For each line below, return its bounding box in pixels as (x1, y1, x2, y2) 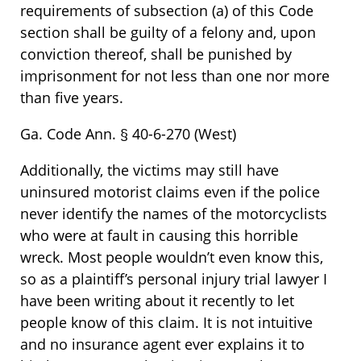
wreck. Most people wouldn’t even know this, (20, 247, 323, 267)
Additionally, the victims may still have (20, 160, 279, 180)
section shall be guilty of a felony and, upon (20, 22, 316, 42)
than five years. (20, 87, 123, 107)
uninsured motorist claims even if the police (20, 181, 320, 201)
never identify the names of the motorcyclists (20, 203, 327, 223)
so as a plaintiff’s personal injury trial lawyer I (20, 268, 327, 288)
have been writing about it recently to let (20, 290, 294, 310)
